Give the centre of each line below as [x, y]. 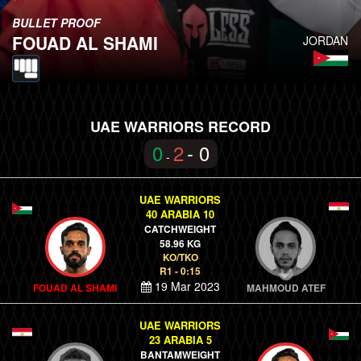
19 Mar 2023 [185, 286]
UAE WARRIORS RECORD [180, 127]
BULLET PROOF [56, 23]
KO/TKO [180, 257]
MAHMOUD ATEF [286, 288]
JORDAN [326, 40]
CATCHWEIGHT [180, 229]
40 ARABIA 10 [180, 214]
